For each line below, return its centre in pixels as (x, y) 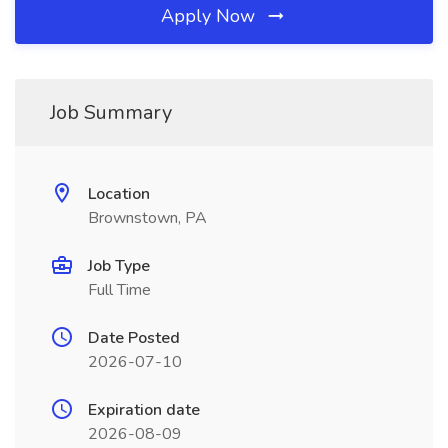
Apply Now (210, 16)
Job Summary (111, 112)
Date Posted (134, 338)
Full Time (119, 290)
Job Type (119, 266)
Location (119, 194)
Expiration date (144, 410)
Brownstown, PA (147, 218)
